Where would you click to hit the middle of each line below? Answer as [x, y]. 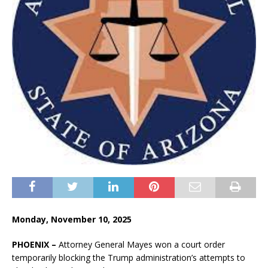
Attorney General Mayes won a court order [141, 244]
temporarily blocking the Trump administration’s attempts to [129, 258]
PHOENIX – [34, 244]
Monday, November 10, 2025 [72, 219]
